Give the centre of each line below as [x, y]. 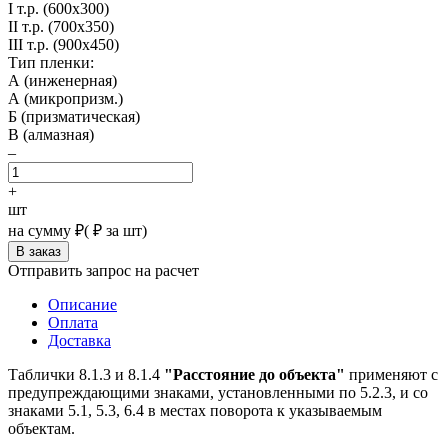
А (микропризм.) [65, 99]
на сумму [39, 231]
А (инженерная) [62, 81]
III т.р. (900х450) [63, 45]
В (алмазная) [51, 135]
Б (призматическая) [74, 117]
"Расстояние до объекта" [254, 375]
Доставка [79, 341]
